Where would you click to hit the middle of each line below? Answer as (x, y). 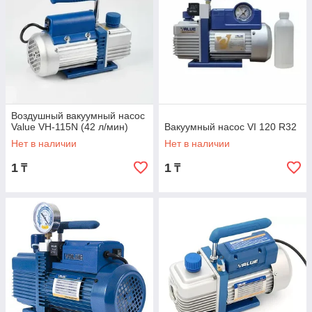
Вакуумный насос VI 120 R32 (231, 127)
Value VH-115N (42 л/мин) (70, 127)
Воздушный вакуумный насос (78, 116)
